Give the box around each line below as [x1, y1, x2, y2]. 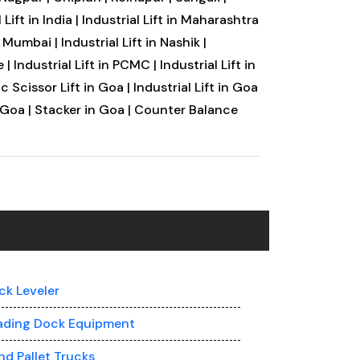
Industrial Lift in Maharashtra [81, 11, 259, 28]
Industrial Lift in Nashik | [60, 34, 207, 51]
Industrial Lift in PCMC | [13, 56, 160, 73]
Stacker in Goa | [34, 101, 131, 118]
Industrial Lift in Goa [133, 79, 258, 96]
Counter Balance [133, 101, 238, 118]
